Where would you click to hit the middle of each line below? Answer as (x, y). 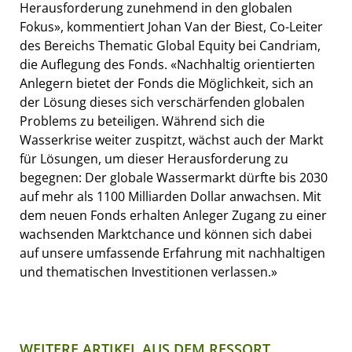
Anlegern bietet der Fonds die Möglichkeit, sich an (167, 83)
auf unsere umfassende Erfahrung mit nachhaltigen (172, 253)
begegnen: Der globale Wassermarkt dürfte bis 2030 (174, 177)
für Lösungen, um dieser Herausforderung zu (154, 158)
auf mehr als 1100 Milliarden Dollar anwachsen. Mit (170, 196)
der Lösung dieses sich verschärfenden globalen (162, 102)
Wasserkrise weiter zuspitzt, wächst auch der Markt (172, 139)
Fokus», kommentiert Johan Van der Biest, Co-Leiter (171, 26)
